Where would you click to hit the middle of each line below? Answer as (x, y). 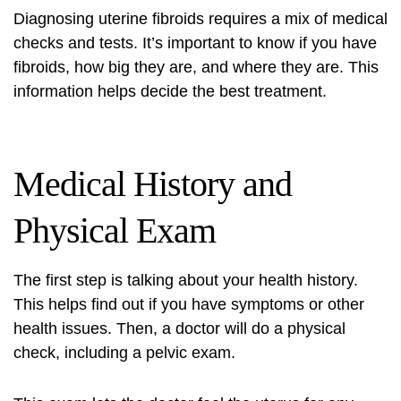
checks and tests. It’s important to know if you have (195, 43)
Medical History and (153, 184)
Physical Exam (115, 230)
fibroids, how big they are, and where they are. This (196, 67)
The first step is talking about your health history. (186, 280)
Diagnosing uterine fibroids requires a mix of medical (200, 19)
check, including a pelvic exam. (124, 353)
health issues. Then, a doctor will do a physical (179, 328)
